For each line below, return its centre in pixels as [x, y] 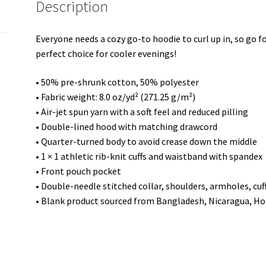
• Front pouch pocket [79, 171]
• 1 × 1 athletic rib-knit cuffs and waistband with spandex [149, 156]
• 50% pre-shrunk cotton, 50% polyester [118, 82]
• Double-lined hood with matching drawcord [127, 126]
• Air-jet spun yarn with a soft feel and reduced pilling [142, 111]
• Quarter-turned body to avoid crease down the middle [147, 141]
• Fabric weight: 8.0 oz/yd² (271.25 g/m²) [116, 96]
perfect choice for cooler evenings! [106, 53]
